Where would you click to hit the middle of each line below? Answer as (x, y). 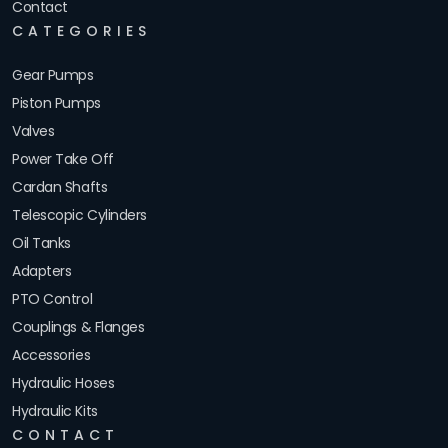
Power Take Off (63, 159)
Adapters (42, 271)
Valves (33, 131)
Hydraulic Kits (55, 411)
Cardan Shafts (60, 187)
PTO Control (52, 299)
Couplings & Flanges (78, 327)
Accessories (51, 355)
